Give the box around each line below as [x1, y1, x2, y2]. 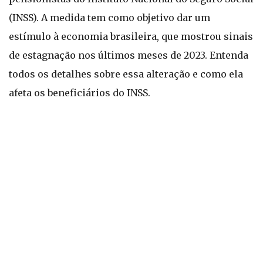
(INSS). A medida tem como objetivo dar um [9, 12, 210, 23]
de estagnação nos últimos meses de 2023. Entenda [9, 49, 248, 61]
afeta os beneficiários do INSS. [9, 87, 150, 99]
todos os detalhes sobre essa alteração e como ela [9, 68, 243, 80]
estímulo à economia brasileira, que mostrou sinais [9, 31, 253, 42]
